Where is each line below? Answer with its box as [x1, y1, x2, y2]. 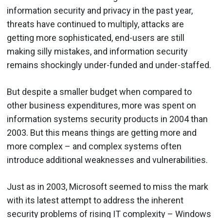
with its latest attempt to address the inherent [7, 195, 183, 205]
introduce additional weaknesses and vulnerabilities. [7, 155, 208, 165]
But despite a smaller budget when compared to [7, 87, 192, 97]
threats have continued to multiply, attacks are [7, 19, 184, 29]
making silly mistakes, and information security [7, 46, 188, 56]
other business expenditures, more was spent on [7, 100, 196, 110]
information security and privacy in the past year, [7, 5, 193, 16]
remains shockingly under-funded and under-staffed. [7, 60, 211, 70]
